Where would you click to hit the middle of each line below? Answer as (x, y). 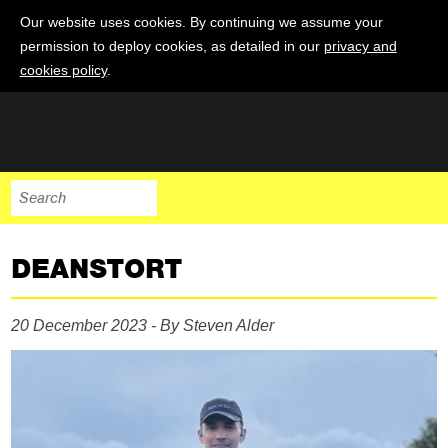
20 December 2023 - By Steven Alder (143, 325)
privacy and (360, 46)
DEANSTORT (97, 269)
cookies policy (63, 70)
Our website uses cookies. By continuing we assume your (201, 22)
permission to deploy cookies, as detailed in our (171, 46)
